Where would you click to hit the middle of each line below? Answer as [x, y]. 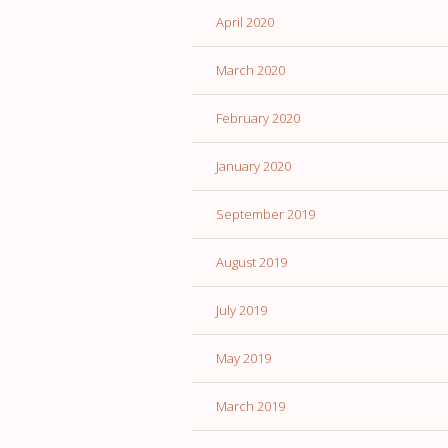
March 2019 [250, 406]
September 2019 [265, 214]
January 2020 [253, 166]
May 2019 [243, 358]
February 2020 [258, 118]
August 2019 [251, 262]
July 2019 [241, 310]
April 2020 [245, 22]
